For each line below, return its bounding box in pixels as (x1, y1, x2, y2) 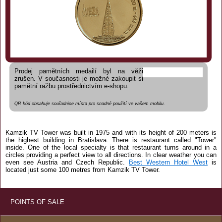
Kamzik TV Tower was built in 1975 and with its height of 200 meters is (5, 128, 217, 136)
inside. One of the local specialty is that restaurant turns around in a (5, 143, 217, 151)
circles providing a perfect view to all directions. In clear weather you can (5, 151, 217, 159)
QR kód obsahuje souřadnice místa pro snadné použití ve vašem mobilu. (14, 101, 165, 106)
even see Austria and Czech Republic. (5, 158, 129, 166)
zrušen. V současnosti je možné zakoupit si (14, 75, 143, 82)
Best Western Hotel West (129, 158, 208, 166)
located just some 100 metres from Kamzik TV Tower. (5, 166, 160, 173)
